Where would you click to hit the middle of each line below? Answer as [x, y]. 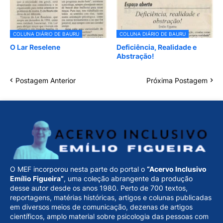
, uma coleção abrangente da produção [128, 179]
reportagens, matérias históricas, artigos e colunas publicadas [111, 198]
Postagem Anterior [46, 80]
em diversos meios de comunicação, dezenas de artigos [101, 207]
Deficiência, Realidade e [157, 47]
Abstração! [135, 56]
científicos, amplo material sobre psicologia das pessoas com [109, 217]
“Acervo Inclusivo [177, 169]
